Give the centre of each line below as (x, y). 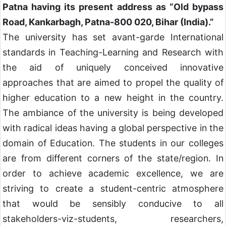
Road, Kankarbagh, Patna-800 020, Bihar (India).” (108, 22)
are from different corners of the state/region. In (113, 158)
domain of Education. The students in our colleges (113, 143)
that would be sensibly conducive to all (113, 203)
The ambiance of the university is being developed (113, 112)
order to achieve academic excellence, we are (113, 173)
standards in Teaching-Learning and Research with (113, 52)
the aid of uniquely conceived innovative (113, 67)
